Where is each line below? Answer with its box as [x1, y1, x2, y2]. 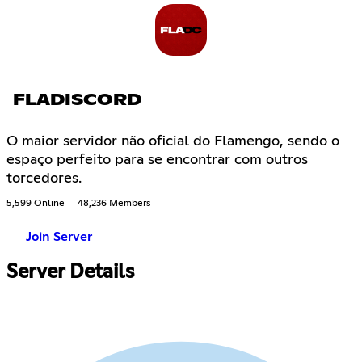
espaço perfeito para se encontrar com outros [6, 152, 308, 167]
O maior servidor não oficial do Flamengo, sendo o [6, 133, 339, 149]
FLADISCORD [13, 91, 141, 108]
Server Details [6, 262, 134, 282]
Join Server [26, 229, 92, 243]
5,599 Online [6, 198, 65, 208]
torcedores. [6, 170, 82, 186]
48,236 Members [78, 198, 150, 208]
